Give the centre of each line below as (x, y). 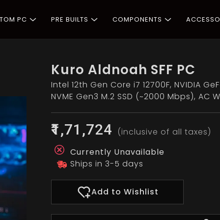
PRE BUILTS (70, 19)
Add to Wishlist (125, 192)
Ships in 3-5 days (107, 164)
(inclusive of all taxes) (165, 132)
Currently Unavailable (116, 152)
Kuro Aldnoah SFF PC (124, 70)
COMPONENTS (137, 19)
